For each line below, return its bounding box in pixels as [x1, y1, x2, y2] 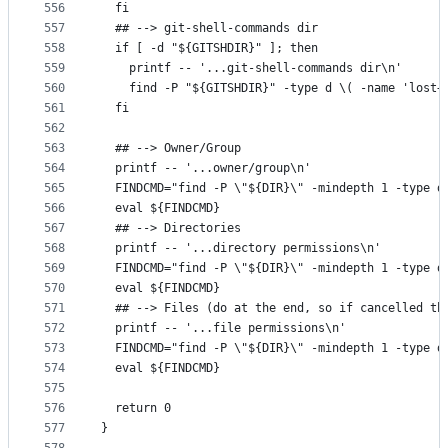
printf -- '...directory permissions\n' [101, 241, 381, 256]
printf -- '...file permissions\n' [101, 321, 346, 336]
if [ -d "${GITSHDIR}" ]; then [101, 41, 318, 56]
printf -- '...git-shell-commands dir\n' [101, 61, 402, 76]
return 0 [101, 401, 171, 416]
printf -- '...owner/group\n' [101, 161, 311, 176]
